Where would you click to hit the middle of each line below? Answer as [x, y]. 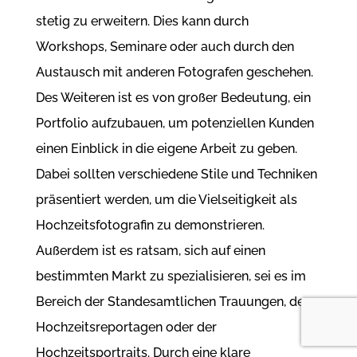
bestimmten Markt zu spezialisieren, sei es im [171, 277]
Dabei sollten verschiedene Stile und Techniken [176, 175]
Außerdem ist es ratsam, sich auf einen [150, 251]
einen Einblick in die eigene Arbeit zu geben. [166, 149]
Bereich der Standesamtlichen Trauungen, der [172, 302]
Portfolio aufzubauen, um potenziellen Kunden [175, 124]
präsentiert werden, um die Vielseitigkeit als [166, 200]
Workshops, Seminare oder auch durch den [165, 47]
